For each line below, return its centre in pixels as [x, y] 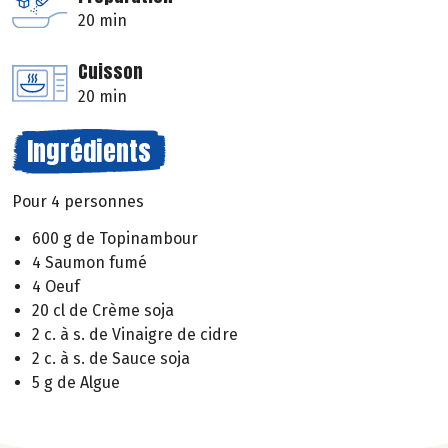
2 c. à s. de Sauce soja [111, 358]
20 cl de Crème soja [103, 310]
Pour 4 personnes [78, 202]
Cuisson [110, 72]
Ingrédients [89, 151]
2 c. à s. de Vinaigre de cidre [135, 334]
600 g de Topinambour [115, 238]
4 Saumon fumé [89, 262]
